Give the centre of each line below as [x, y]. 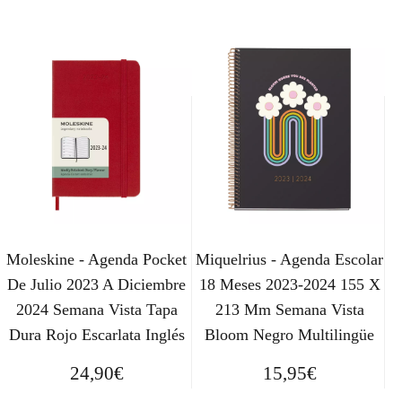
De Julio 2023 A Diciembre [97, 285]
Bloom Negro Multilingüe [290, 335]
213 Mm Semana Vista [289, 310]
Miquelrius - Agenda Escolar [290, 260]
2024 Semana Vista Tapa [96, 310]
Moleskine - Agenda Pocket [97, 260]
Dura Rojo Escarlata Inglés [96, 335]
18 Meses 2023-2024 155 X [289, 285]
